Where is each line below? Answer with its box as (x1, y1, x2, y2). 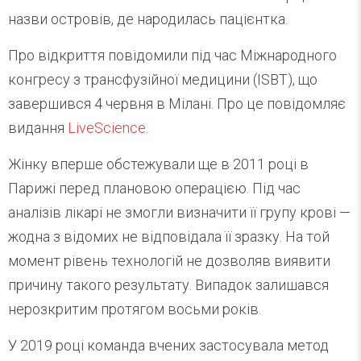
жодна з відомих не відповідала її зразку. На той (8, 228, 330, 246)
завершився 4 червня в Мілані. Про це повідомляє (8, 95, 346, 113)
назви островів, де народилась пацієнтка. (8, 10, 288, 28)
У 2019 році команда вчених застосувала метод (8, 337, 329, 355)
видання (8, 119, 68, 137)
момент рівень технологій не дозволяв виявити (8, 252, 330, 270)
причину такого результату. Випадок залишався (8, 276, 329, 294)
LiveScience (68, 119, 146, 137)
